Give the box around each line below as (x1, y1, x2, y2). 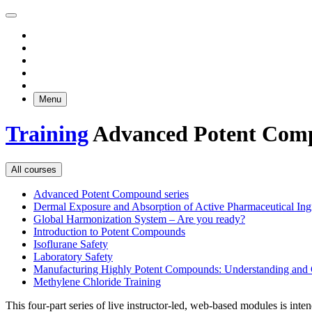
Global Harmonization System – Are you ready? (33, 212, 245, 225)
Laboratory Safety (33, 250, 113, 263)
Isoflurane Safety (33, 237, 108, 250)
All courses (11, 164, 56, 175)
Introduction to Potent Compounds (33, 225, 185, 237)
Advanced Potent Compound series (33, 187, 189, 200)
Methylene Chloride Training (33, 275, 161, 288)
